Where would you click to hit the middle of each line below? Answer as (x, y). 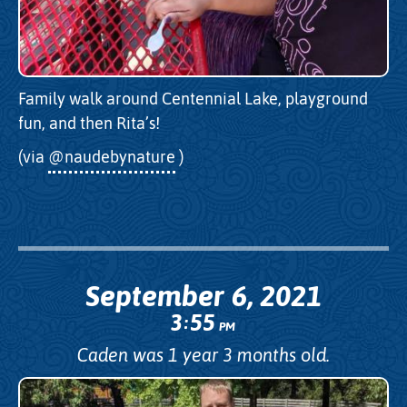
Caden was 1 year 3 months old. (203, 355)
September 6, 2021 (203, 296)
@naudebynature (112, 156)
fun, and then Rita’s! (89, 124)
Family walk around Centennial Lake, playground (193, 99)
